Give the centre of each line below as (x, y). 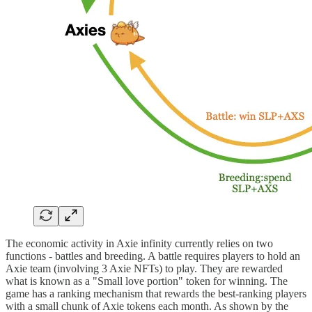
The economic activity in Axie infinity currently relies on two (139, 244)
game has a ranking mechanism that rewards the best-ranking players (156, 294)
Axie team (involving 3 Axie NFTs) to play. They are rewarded (144, 269)
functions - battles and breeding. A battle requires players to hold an (153, 256)
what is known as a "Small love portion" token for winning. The (147, 281)
